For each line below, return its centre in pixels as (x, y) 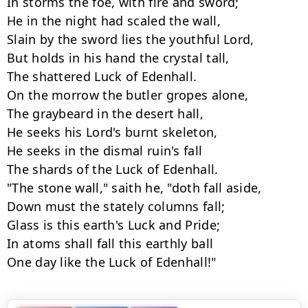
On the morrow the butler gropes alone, (128, 95)
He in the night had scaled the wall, (114, 21)
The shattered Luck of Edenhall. (102, 76)
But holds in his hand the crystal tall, (118, 58)
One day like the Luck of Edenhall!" (112, 262)
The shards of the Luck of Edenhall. (113, 169)
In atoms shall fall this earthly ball (110, 243)
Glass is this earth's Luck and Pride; (114, 225)
